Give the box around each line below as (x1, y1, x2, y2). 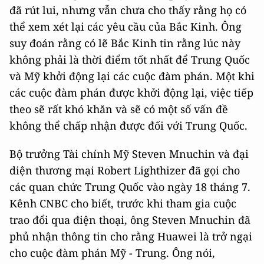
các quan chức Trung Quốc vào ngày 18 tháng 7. (9, 180, 250, 194)
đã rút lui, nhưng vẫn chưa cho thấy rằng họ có (9, 3, 246, 17)
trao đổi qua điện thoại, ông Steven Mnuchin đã (9, 213, 250, 227)
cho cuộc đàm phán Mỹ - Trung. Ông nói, (9, 246, 215, 260)
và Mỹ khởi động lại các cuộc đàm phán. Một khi (9, 69, 255, 83)
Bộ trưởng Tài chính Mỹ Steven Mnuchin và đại (9, 147, 249, 161)
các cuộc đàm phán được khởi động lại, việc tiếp (9, 85, 253, 100)
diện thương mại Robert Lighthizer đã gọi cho (9, 163, 240, 177)
